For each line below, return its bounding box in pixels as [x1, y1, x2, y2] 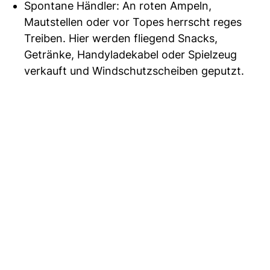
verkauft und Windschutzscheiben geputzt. [24, 64, 244, 78]
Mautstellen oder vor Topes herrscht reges [24, 16, 242, 29]
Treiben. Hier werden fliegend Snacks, [24, 32, 218, 45]
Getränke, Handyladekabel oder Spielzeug [24, 48, 237, 61]
